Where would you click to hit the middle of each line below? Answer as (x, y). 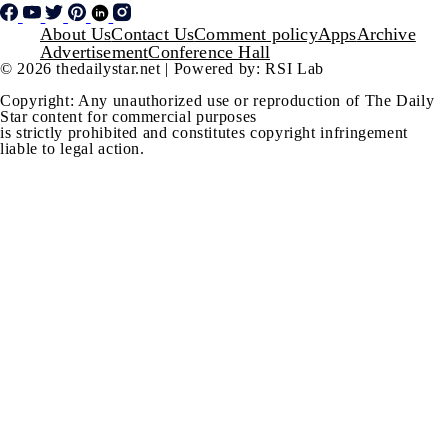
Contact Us (153, 33)
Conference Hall (209, 51)
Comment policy (256, 33)
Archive (386, 33)
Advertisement (94, 51)
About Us (76, 33)
